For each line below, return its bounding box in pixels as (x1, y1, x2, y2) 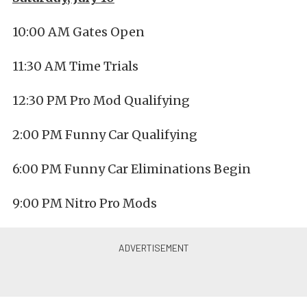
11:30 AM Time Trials (12, 58, 138, 74)
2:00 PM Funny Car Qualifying (12, 127, 197, 143)
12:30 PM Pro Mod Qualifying (12, 93, 190, 108)
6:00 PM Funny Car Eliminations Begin (12, 161, 251, 177)
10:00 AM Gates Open (12, 24, 145, 40)
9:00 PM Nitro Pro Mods (12, 195, 157, 211)
